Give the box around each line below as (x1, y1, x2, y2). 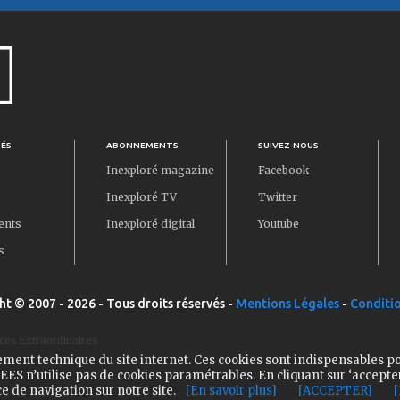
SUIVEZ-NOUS (258, 139, 319, 150)
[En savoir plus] (185, 383, 277, 398)
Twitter (258, 189, 297, 204)
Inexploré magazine (106, 162, 214, 177)
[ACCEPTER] (297, 383, 372, 398)
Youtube (258, 216, 299, 230)
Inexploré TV (106, 189, 177, 204)
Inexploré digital (106, 216, 195, 230)
